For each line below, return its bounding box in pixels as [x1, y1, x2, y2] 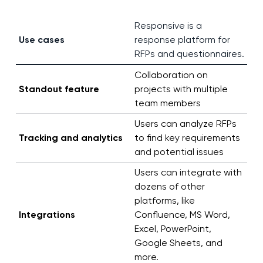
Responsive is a [134, 20, 202, 32]
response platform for [134, 34, 230, 46]
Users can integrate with [134, 167, 242, 178]
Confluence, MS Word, [134, 209, 230, 221]
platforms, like [134, 195, 195, 207]
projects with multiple [134, 83, 228, 95]
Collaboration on [134, 69, 208, 81]
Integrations [18, 209, 75, 221]
